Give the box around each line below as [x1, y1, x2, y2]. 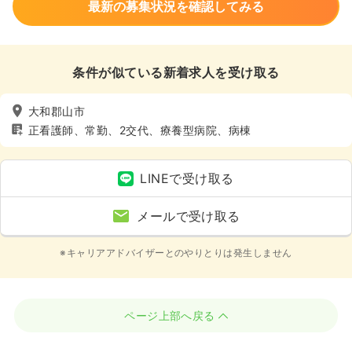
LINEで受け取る [140, 170, 234, 187]
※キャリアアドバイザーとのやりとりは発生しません [60, 247, 292, 259]
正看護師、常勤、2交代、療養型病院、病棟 [28, 123, 251, 137]
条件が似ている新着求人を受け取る [72, 64, 280, 81]
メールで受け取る [137, 208, 240, 225]
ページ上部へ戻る [124, 309, 215, 323]
